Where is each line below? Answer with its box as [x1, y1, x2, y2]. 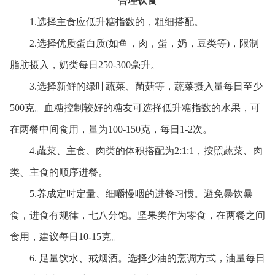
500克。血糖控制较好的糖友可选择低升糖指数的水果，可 [9, 102, 260, 113]
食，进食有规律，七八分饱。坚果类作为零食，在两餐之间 [9, 209, 265, 220]
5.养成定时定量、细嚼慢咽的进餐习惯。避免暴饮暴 [9, 188, 253, 199]
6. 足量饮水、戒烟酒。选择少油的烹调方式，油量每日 [9, 252, 265, 263]
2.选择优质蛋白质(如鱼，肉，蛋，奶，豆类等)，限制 [9, 37, 259, 48]
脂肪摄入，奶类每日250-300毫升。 [9, 59, 160, 70]
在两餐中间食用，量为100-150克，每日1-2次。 [9, 123, 212, 134]
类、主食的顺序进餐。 [9, 166, 108, 177]
